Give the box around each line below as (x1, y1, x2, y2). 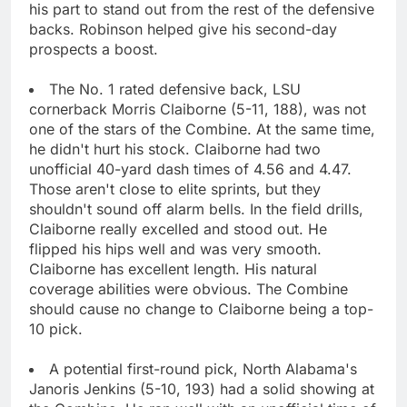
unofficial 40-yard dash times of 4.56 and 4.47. (29, 159, 352, 178)
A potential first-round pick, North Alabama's (49, 359, 357, 378)
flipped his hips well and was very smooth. (29, 239, 322, 258)
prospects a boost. (29, 39, 158, 58)
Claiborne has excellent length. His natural (29, 259, 317, 278)
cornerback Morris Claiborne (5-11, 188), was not (29, 99, 366, 118)
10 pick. (29, 319, 83, 338)
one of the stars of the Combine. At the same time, (29, 119, 375, 138)
